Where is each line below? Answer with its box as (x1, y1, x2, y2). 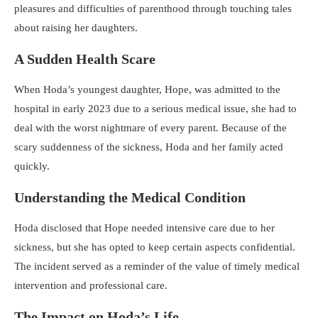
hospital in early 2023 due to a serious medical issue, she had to (14, 102, 297, 114)
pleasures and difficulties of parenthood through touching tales (14, 2, 292, 14)
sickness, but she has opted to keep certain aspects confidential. (14, 241, 295, 253)
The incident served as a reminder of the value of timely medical (14, 260, 300, 272)
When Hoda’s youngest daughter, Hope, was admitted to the (14, 83, 280, 95)
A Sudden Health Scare (14, 50, 155, 67)
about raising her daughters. (14, 21, 138, 33)
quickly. (14, 160, 50, 172)
